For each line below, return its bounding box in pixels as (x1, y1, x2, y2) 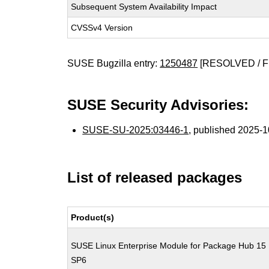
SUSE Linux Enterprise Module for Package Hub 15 (71, 241, 267, 250)
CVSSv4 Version (71, 23, 133, 32)
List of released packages (67, 169, 243, 186)
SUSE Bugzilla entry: (67, 58, 160, 68)
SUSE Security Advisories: (67, 97, 249, 113)
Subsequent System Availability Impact (71, 2, 217, 11)
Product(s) (71, 213, 115, 222)
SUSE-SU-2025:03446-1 (82, 125, 189, 135)
